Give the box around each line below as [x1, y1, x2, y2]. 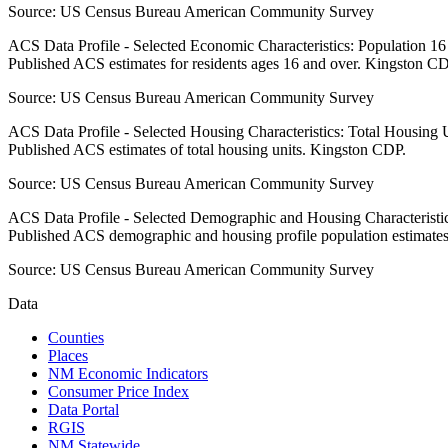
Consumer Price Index [48, 383, 189, 401]
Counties [48, 329, 104, 347]
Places [48, 347, 88, 365]
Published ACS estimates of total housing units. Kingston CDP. [8, 141, 406, 159]
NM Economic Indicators [48, 365, 208, 383]
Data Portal [48, 401, 119, 419]
